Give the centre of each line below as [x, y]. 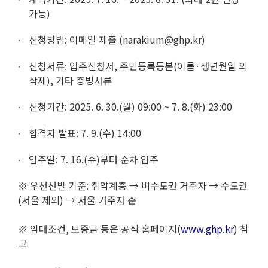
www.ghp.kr [207, 229]
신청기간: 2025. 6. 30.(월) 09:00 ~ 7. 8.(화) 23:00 [130, 107]
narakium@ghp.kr [162, 40]
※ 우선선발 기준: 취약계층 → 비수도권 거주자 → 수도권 [133, 186]
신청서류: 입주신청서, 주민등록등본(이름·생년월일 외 [138, 66]
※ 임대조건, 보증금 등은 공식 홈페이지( [99, 229]
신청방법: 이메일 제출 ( [75, 40]
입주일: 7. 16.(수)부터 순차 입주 [93, 159]
